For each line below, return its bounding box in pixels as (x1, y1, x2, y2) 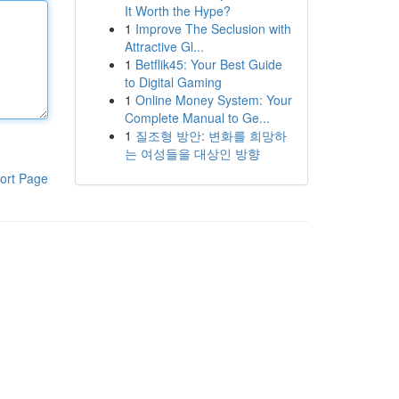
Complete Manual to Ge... (124, 109, 270, 126)
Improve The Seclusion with (134, 20, 291, 37)
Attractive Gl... (124, 37, 204, 55)
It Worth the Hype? (124, 2, 231, 20)
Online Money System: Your (134, 91, 292, 109)
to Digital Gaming (124, 73, 222, 91)
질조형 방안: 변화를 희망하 (134, 126, 287, 144)
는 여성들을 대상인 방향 (124, 144, 260, 162)
